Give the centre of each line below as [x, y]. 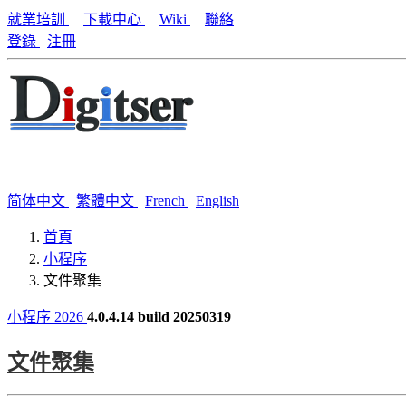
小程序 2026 [47, 317]
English [217, 201]
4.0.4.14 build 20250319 [159, 317]
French [167, 201]
